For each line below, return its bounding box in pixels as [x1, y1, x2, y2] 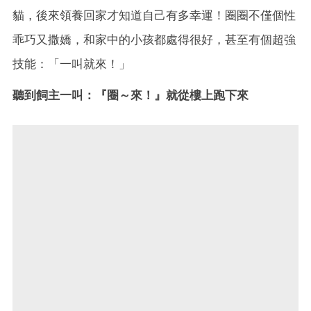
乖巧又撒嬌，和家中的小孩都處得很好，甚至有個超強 [12, 32, 296, 47]
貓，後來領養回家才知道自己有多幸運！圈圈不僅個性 [12, 8, 296, 22]
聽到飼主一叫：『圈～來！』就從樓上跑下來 [12, 87, 249, 102]
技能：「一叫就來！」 [12, 56, 131, 71]
